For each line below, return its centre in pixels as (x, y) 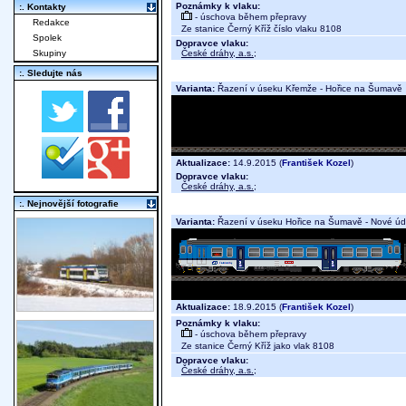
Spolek (47, 38)
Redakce (51, 23)
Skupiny (49, 53)
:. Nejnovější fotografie (69, 204)
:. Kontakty (43, 7)
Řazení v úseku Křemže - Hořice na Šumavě (309, 89)
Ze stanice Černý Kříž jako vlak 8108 (255, 346)
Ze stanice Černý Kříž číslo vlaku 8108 (259, 29)
